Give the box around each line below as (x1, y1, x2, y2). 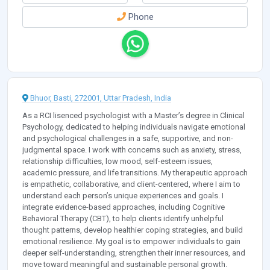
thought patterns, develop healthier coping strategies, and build (22, 225, 243, 235)
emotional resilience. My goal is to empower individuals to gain (22, 237, 240, 246)
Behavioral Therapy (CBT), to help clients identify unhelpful (22, 214, 224, 224)
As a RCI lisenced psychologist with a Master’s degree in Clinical (22, 111, 245, 121)
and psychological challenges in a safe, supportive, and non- (22, 134, 233, 143)
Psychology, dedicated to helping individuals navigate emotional (22, 122, 245, 132)
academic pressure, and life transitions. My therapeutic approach (22, 168, 248, 178)
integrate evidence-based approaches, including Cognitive (22, 202, 225, 212)
